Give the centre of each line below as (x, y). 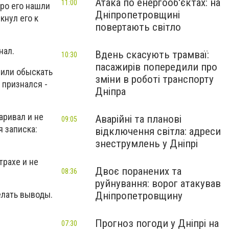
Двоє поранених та (138, 171)
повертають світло (138, 27)
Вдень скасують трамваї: (152, 55)
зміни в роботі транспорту (154, 79)
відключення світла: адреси (158, 131)
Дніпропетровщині (138, 15)
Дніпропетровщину (139, 196)
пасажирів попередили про (156, 67)
